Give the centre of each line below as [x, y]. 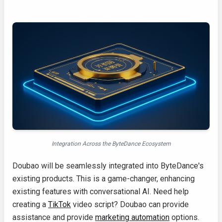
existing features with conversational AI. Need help [101, 192]
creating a [30, 205]
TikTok [59, 205]
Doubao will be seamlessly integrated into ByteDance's [108, 166]
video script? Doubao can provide [130, 205]
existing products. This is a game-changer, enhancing [104, 179]
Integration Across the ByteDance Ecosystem [111, 144]
